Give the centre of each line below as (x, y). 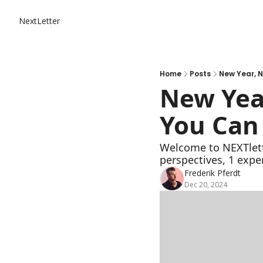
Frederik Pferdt (213, 173)
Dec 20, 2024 (206, 185)
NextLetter (39, 21)
